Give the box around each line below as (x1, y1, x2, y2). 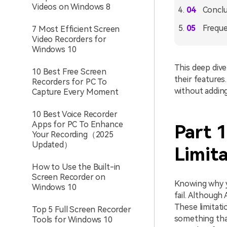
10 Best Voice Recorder (32, 109, 118, 119)
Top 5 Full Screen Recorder (32, 205, 131, 214)
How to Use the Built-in (32, 162, 121, 172)
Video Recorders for (32, 34, 106, 44)
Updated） (32, 140, 72, 149)
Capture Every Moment (32, 87, 119, 97)
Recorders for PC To (32, 77, 107, 87)
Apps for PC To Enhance (32, 120, 123, 129)
